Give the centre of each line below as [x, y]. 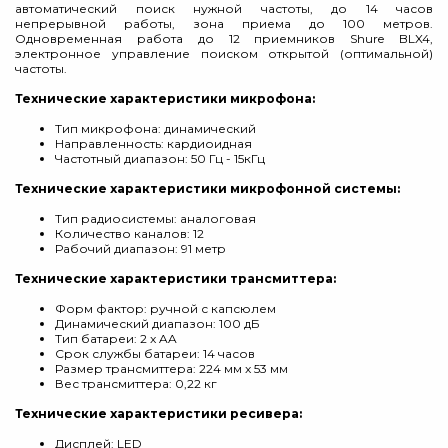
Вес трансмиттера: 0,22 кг [136, 383]
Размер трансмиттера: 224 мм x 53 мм [171, 368]
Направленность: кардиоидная [153, 143]
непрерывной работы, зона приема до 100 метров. [224, 23]
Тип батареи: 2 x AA [116, 338]
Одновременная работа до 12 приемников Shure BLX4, [224, 38]
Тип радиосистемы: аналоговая [155, 218]
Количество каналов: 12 [129, 233]
